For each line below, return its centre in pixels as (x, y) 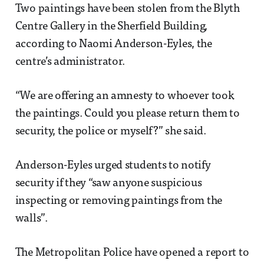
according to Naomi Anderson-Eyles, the (113, 45)
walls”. (31, 219)
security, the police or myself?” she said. (110, 132)
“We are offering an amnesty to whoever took (125, 97)
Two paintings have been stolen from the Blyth (127, 9)
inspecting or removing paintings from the (119, 202)
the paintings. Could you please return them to (127, 114)
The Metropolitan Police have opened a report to (132, 253)
